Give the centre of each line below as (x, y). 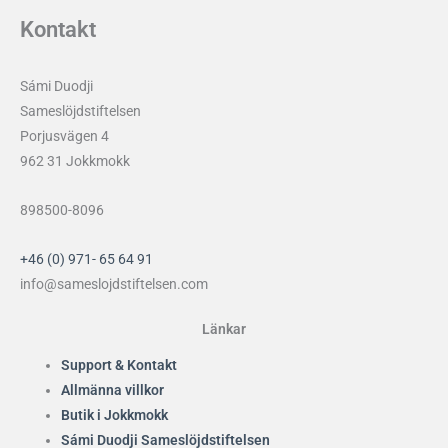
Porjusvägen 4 (64, 136)
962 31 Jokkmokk (75, 161)
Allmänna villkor (113, 389)
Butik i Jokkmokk (115, 414)
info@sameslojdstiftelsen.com (114, 283)
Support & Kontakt (119, 364)
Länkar (224, 328)
